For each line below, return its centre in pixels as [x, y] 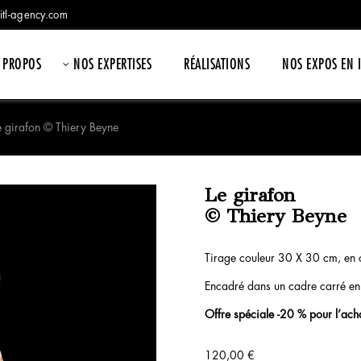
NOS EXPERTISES [112, 64]
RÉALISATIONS [217, 64]
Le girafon [250, 195]
